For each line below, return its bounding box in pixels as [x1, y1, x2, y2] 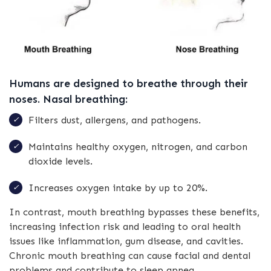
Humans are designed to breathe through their [9, 77, 248, 91]
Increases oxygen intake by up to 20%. [28, 182, 207, 194]
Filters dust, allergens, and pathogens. [28, 114, 201, 126]
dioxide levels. [28, 155, 93, 168]
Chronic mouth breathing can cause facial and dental [9, 250, 250, 262]
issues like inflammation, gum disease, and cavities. [9, 235, 243, 247]
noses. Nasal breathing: [9, 93, 128, 106]
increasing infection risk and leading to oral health [9, 221, 241, 233]
